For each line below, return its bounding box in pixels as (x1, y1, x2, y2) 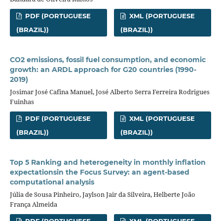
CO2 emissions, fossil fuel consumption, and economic (9, 55, 206, 65)
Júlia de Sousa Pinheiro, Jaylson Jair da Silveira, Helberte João (9, 190, 195, 199)
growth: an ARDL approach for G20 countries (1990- (9, 65, 196, 74)
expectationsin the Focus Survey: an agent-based (9, 168, 189, 177)
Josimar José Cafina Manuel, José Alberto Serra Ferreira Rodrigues (9, 87, 210, 97)
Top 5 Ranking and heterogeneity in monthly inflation (9, 158, 206, 167)
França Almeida (9, 200, 57, 209)
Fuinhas (9, 97, 34, 107)
